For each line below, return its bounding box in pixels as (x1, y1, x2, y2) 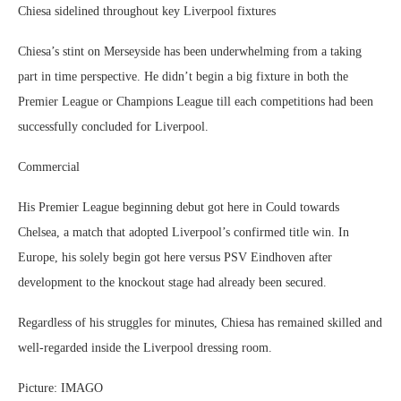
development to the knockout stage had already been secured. (18, 276, 327, 289)
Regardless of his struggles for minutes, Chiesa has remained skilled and (18, 316, 382, 329)
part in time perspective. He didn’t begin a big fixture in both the (18, 70, 348, 83)
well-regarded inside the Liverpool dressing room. (18, 341, 272, 354)
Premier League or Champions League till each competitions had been (18, 95, 373, 108)
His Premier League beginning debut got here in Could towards (18, 200, 339, 214)
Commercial (18, 160, 80, 174)
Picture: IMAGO (18, 381, 103, 395)
